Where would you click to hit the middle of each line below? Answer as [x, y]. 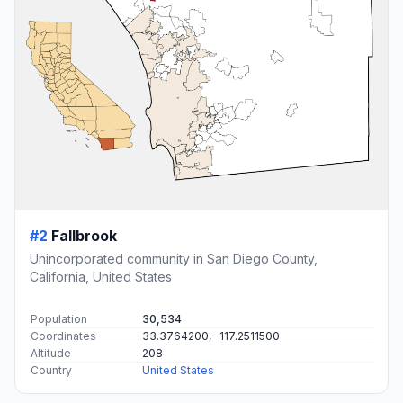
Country [51, 371]
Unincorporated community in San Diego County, [174, 259]
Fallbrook [84, 236]
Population [59, 319]
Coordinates [63, 336]
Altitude [51, 354]
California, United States [101, 277]
